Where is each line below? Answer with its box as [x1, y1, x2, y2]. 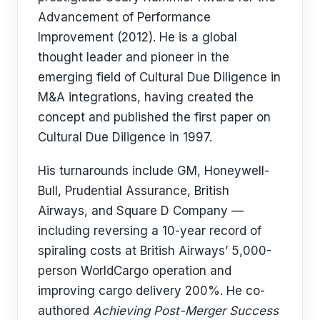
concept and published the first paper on [38, 110, 271, 125]
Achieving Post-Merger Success [93, 304, 279, 319]
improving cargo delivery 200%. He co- [38, 284, 265, 299]
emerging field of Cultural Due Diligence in [38, 70, 281, 85]
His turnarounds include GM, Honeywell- [38, 164, 269, 179]
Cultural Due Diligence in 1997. [38, 130, 212, 145]
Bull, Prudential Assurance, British [38, 184, 229, 199]
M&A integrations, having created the [38, 90, 254, 105]
